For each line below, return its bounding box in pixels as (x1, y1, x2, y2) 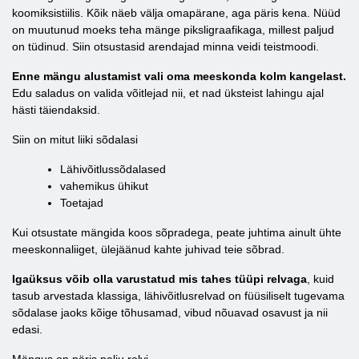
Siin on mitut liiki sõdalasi (12, 133, 138, 146)
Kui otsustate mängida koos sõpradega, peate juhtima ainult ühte (12, 226, 341, 239)
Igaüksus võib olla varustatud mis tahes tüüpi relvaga (12, 272, 307, 285)
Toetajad (60, 196, 103, 209)
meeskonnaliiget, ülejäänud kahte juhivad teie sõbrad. (12, 243, 284, 256)
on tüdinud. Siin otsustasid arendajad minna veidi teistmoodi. (12, 40, 319, 53)
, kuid (307, 272, 334, 285)
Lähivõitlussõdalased (60, 163, 166, 175)
